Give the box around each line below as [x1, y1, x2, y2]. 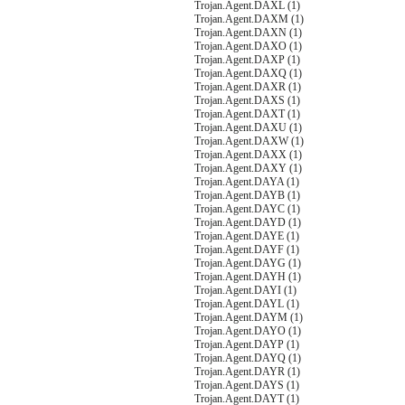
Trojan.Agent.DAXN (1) [194, 26, 302, 39]
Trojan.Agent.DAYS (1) [194, 379, 299, 391]
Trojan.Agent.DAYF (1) [194, 243, 299, 256]
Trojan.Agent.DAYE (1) [194, 230, 299, 242]
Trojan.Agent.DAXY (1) [194, 162, 302, 174]
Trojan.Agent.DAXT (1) [194, 108, 300, 120]
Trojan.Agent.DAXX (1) [194, 148, 302, 161]
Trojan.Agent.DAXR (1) [194, 80, 301, 93]
